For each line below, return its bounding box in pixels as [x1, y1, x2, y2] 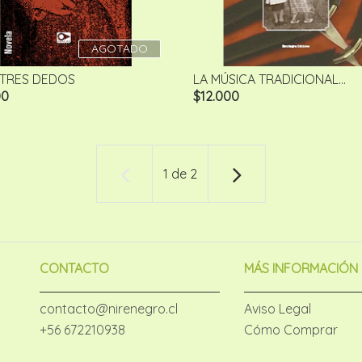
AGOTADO [91, 41, 148, 57]
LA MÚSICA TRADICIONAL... [193, 71, 346, 88]
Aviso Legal [244, 301, 312, 318]
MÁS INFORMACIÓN [244, 260, 359, 277]
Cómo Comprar [244, 322, 339, 339]
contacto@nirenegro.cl [40, 301, 178, 318]
